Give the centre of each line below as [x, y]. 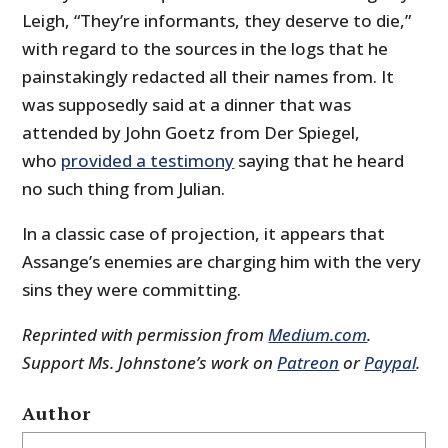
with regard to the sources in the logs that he [205, 49]
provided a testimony [148, 161]
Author [57, 413]
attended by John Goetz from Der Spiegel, [191, 133]
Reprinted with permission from [145, 335]
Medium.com [318, 335]
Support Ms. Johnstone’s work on [150, 363]
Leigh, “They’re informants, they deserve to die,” [217, 21]
